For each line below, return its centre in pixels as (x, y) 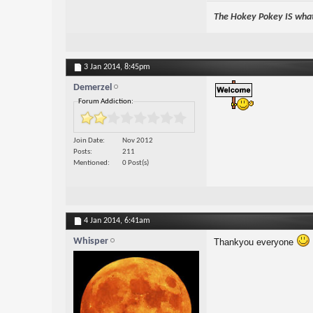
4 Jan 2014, (104, 220)
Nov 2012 (137, 140)
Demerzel (92, 87)
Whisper (90, 241)
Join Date (88, 140)
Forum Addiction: (105, 101)
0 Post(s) (135, 163)
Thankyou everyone (255, 242)
